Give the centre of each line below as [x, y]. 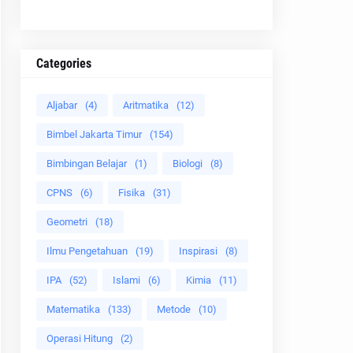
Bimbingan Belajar [87, 163]
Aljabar [62, 105]
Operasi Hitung [80, 338]
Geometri [67, 222]
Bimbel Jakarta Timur [94, 134]
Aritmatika [146, 105]
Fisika [132, 193]
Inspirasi [198, 251]
